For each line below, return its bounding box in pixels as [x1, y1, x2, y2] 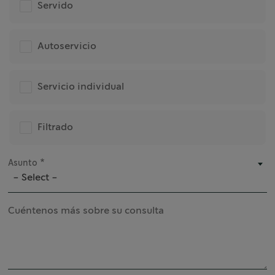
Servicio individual [37, 82, 125, 91]
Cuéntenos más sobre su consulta [8, 206, 165, 215]
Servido [37, 1, 74, 10]
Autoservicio [37, 42, 97, 51]
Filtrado [37, 123, 74, 132]
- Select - [13, 173, 58, 182]
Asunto [8, 159, 38, 168]
